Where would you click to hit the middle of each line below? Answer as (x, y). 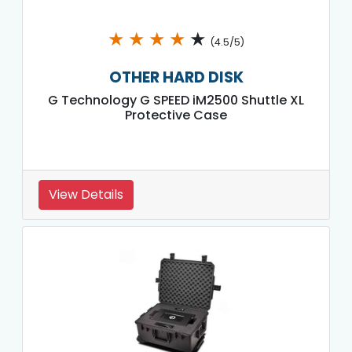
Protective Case (176, 115)
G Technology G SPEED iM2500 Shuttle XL (176, 100)
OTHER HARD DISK (176, 77)
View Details (86, 194)
